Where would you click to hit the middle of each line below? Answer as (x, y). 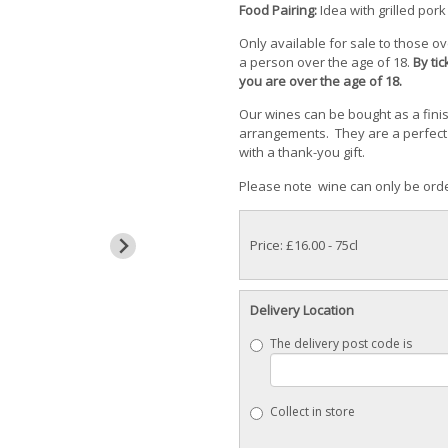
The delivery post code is (341, 343)
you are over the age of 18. (322, 81)
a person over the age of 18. (326, 62)
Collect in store (312, 411)
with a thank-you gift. (303, 152)
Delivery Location (302, 310)
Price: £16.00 (287, 245)
